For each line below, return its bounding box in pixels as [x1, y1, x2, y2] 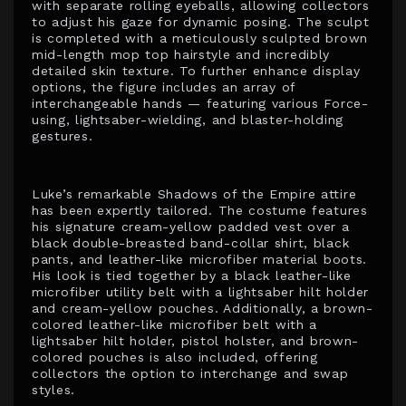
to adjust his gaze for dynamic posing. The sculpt [32, 14, 370, 30]
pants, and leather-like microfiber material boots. [32, 252, 368, 267]
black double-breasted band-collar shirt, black [32, 236, 350, 251]
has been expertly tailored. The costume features [32, 203, 368, 218]
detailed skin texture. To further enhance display [32, 63, 361, 79]
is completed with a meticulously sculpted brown [32, 31, 368, 46]
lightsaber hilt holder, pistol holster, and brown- [32, 333, 360, 349]
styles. [32, 382, 75, 398]
